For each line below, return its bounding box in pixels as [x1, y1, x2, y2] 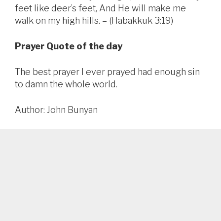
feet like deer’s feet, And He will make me [15, 3, 186, 14]
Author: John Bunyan [15, 105, 98, 115]
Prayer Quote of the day [15, 41, 122, 52]
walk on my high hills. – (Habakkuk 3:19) [15, 15, 173, 26]
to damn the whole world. [15, 79, 117, 90]
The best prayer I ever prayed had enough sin [15, 67, 200, 77]
